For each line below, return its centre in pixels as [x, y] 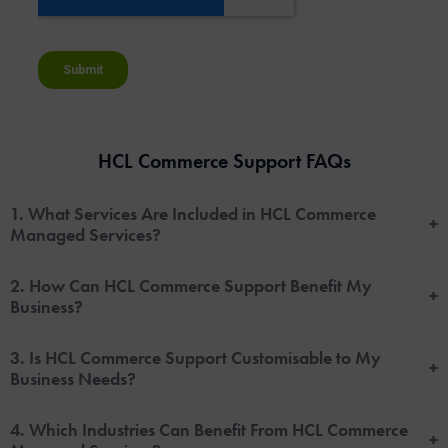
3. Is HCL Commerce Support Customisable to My [195, 357]
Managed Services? [85, 234]
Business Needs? [73, 378]
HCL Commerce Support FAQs [224, 160]
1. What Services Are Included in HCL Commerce [193, 213]
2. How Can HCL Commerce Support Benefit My [191, 285]
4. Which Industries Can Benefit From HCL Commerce [209, 429]
